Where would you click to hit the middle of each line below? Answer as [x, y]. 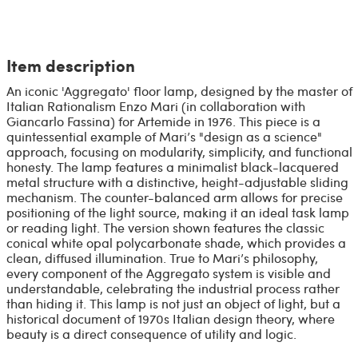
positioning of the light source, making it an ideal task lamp [177, 213]
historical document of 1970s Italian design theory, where [170, 319]
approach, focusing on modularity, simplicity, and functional [179, 152]
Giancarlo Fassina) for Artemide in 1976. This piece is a [163, 121]
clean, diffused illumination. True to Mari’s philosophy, [162, 258]
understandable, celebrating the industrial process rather [173, 288]
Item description [70, 66]
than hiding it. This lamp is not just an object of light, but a [173, 304]
